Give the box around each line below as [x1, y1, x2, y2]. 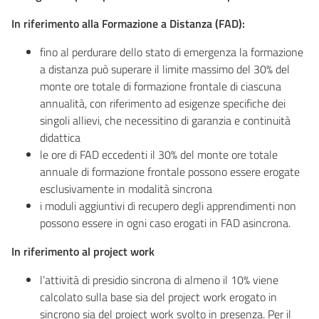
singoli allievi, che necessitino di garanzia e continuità [40, 112, 291, 129]
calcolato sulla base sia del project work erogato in [40, 288, 277, 305]
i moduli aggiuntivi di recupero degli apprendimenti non [40, 197, 296, 214]
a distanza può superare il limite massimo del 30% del [40, 61, 290, 78]
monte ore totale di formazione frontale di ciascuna [40, 78, 281, 95]
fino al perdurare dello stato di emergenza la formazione [40, 43, 303, 61]
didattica [40, 129, 80, 146]
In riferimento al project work [11, 243, 155, 260]
